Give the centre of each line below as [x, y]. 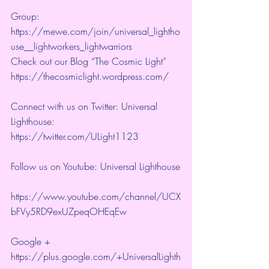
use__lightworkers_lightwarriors [76, 46]
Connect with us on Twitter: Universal [86, 106]
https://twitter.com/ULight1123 [76, 136]
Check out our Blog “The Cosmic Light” [90, 61]
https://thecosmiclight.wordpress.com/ [91, 76]
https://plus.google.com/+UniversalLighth [96, 256]
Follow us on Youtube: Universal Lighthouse [95, 166]
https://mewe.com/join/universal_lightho [95, 31]
